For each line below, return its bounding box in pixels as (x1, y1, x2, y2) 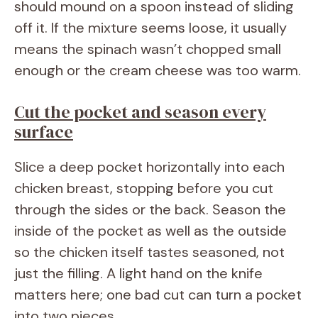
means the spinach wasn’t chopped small (14, 39, 281, 58)
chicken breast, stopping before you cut (14, 178, 273, 197)
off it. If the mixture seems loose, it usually (14, 18, 287, 37)
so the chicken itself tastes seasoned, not (14, 242, 285, 261)
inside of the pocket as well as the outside (14, 221, 287, 240)
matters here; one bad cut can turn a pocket (14, 285, 302, 304)
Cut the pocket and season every (14, 99, 266, 124)
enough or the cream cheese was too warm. (14, 60, 301, 79)
